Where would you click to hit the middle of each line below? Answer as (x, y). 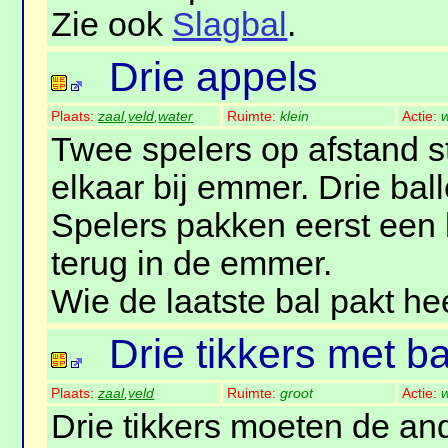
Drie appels (214, 77)
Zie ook (112, 25)
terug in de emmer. (192, 264)
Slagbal (230, 25)
